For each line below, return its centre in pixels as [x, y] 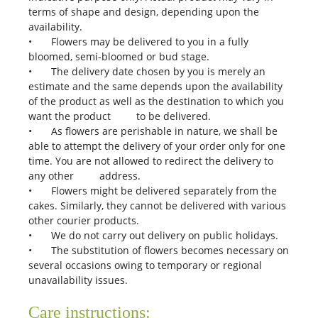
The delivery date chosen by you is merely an [158, 71]
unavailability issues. [79, 280]
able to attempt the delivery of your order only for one [157, 146]
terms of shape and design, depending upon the [144, 12]
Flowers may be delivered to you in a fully [150, 42]
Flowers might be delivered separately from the [164, 191]
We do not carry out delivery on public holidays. [166, 235]
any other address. [86, 176]
